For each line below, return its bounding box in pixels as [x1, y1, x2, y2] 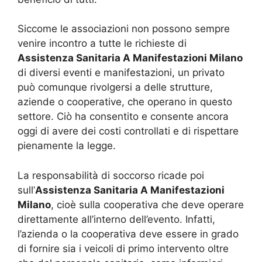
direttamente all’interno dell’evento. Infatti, [18, 213, 215, 225]
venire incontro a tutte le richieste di [18, 37, 187, 50]
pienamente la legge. [18, 140, 116, 152]
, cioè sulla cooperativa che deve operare [51, 198, 244, 211]
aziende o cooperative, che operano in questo [18, 96, 232, 108]
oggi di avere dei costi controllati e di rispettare [18, 125, 239, 137]
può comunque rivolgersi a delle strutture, [18, 81, 213, 94]
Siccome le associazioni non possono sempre [18, 23, 230, 35]
